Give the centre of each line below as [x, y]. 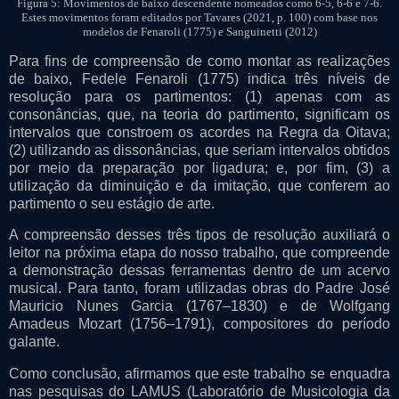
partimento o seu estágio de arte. [112, 203]
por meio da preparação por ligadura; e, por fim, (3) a [199, 167]
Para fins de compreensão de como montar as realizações [199, 61]
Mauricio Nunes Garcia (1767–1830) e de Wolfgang [199, 306]
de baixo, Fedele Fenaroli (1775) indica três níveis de [199, 78]
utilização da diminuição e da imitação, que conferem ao [199, 185]
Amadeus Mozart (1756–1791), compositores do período [199, 324]
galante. [34, 342]
